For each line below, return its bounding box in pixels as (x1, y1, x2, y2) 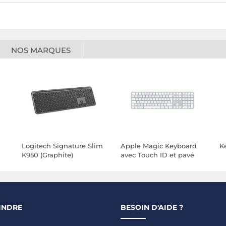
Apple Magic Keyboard (121, 142, 197, 150)
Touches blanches (121, 169, 182, 177)
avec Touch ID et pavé (121, 151, 195, 159)
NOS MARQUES (11, 45, 71, 55)
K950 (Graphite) (22, 151, 74, 159)
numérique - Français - (121, 160, 198, 168)
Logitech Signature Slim (22, 142, 103, 150)
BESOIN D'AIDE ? (121, 203, 183, 212)
